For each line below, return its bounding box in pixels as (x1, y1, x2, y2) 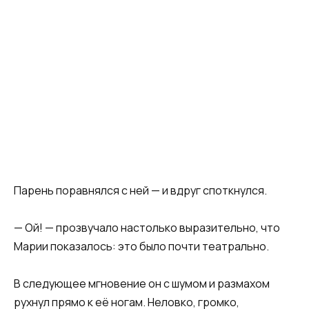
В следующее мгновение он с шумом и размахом (14, 276, 270, 292)
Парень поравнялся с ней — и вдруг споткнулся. (14, 182, 267, 198)
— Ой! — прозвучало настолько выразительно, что (14, 220, 280, 236)
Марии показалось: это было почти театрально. (14, 239, 269, 255)
